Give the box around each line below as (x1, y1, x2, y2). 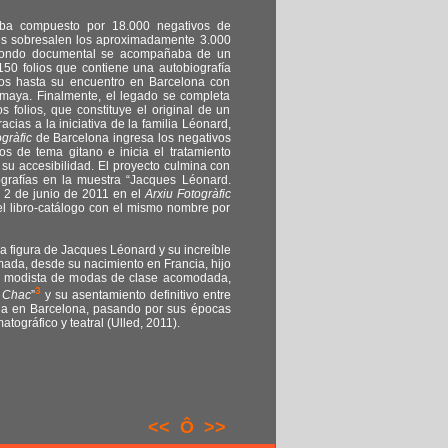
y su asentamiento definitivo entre (41, 288, 231, 302)
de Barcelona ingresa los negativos (35, 131, 231, 145)
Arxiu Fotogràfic (144, 187, 231, 201)
